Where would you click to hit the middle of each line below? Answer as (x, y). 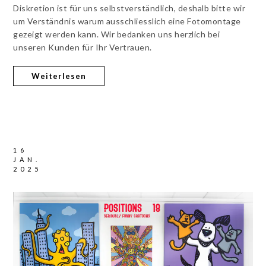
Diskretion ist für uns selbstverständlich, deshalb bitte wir (129, 8)
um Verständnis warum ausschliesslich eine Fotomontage (127, 21)
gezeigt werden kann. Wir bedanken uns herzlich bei (117, 34)
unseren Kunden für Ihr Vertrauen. (83, 47)
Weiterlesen (59, 76)
